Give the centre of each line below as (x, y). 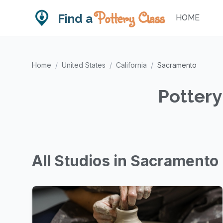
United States (84, 65)
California (131, 65)
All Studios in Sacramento (125, 161)
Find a (77, 19)
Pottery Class (130, 18)
